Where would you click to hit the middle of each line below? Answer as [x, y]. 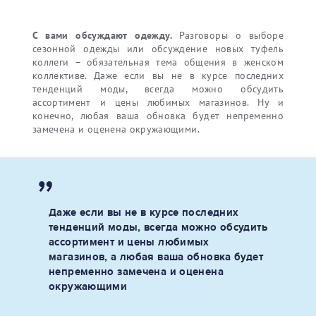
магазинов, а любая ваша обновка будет [156, 257]
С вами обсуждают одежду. [106, 36]
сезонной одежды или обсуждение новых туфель [158, 49]
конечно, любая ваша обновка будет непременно [158, 116]
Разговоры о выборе [231, 36]
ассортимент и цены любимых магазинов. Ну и [158, 103]
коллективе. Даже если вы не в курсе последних [158, 76]
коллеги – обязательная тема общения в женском [158, 62]
